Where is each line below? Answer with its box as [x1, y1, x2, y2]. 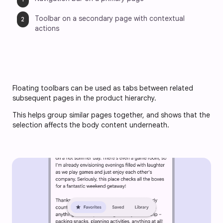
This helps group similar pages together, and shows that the [12, 110, 210, 119]
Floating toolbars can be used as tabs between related [12, 83, 193, 93]
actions [35, 23, 59, 33]
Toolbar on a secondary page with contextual [35, 13, 187, 23]
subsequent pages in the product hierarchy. [12, 93, 158, 103]
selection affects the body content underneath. [12, 120, 169, 129]
